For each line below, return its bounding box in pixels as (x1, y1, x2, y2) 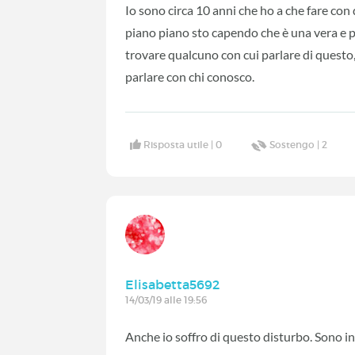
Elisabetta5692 (125, 276, 220, 292)
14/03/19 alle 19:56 (125, 293, 208, 306)
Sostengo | (269, 138, 323, 151)
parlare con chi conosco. (125, 69, 258, 85)
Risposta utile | (143, 138, 216, 151)
